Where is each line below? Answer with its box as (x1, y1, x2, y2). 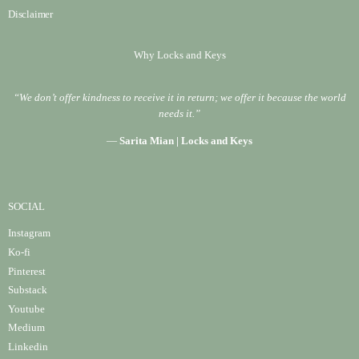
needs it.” (159, 107, 200, 120)
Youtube (8, 302, 45, 315)
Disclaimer (8, 8, 53, 21)
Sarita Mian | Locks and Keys (119, 134, 252, 147)
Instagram (8, 227, 50, 240)
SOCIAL (8, 200, 45, 212)
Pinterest (8, 264, 46, 277)
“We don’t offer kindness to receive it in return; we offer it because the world (13, 91, 346, 104)
